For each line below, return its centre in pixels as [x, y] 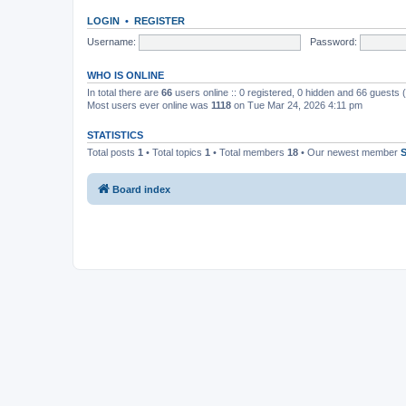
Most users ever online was [149, 105]
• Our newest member [349, 152]
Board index [141, 190]
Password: [333, 41]
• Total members [249, 152]
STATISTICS [115, 135]
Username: [111, 41]
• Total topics [174, 152]
